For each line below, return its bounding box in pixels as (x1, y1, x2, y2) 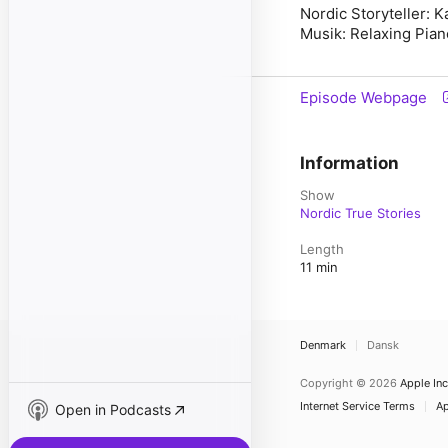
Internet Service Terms (300, 399, 415, 413)
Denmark (300, 338, 346, 352)
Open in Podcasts (55, 401, 171, 418)
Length (300, 241, 344, 257)
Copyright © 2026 (300, 376, 397, 390)
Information (300, 153, 399, 173)
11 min (300, 259, 338, 275)
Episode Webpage (300, 88, 427, 107)
